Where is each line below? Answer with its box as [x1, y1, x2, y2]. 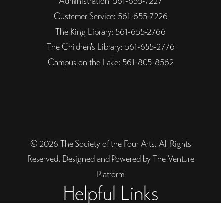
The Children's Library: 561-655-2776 [46, 41, 175, 53]
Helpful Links [62, 180, 159, 206]
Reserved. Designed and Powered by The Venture [27, 152, 194, 164]
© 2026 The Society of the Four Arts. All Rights [30, 137, 191, 149]
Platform [97, 168, 124, 180]
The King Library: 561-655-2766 [55, 26, 166, 37]
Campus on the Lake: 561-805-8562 [47, 56, 174, 68]
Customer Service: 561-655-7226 [53, 10, 168, 22]
